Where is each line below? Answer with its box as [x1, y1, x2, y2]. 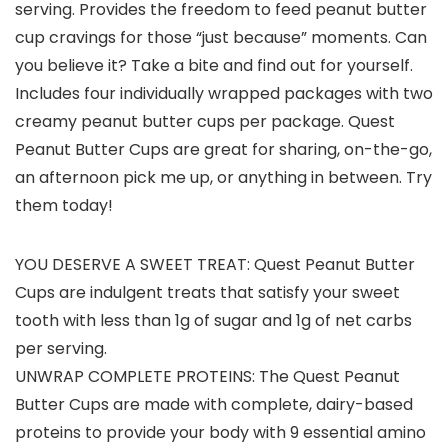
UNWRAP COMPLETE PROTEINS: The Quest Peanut [15, 365, 400, 389]
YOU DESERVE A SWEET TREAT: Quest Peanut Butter [15, 253, 415, 277]
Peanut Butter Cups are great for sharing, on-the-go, [15, 138, 432, 162]
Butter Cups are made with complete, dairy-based [15, 393, 413, 417]
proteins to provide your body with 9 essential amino [15, 421, 426, 445]
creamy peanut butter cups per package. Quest [15, 110, 395, 134]
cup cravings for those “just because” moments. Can [15, 26, 427, 50]
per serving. [15, 337, 107, 361]
